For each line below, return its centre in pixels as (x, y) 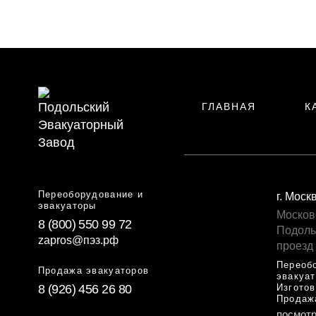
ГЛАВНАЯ (229, 107)
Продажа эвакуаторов (93, 271)
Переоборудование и (90, 194)
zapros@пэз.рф (78, 241)
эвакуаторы (67, 206)
